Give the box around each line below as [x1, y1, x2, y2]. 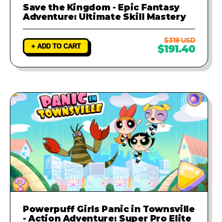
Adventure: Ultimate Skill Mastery [23, 11, 186, 22]
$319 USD [164, 36, 195, 44]
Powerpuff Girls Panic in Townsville [23, 203, 195, 214]
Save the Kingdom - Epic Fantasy [23, 1, 180, 12]
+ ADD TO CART [31, 42, 81, 50]
